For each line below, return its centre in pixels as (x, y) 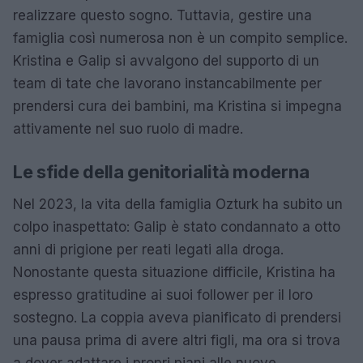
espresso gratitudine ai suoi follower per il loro (163, 295)
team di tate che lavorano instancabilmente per (167, 83)
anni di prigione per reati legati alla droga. (148, 250)
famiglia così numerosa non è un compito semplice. (180, 38)
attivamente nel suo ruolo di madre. (128, 129)
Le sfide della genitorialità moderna (161, 172)
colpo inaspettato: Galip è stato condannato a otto (177, 227)
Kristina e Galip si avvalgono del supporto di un (166, 61)
